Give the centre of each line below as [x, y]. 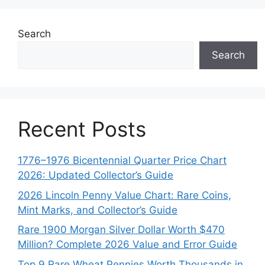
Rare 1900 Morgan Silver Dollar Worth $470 [121, 230]
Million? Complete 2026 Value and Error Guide [127, 245]
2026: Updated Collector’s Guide [96, 175]
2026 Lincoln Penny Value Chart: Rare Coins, [125, 195]
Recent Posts [82, 129]
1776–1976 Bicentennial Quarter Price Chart [122, 161]
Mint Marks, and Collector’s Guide [98, 210]
